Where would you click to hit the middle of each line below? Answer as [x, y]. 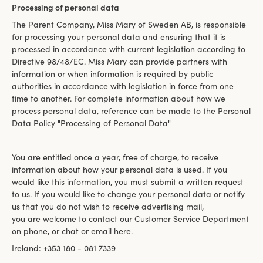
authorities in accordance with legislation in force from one [123, 86]
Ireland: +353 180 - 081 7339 [64, 248]
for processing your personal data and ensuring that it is [119, 37]
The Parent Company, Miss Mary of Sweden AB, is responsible [129, 24]
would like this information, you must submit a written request [128, 182]
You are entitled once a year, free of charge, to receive [115, 157]
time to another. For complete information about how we [119, 98]
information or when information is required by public [112, 74]
